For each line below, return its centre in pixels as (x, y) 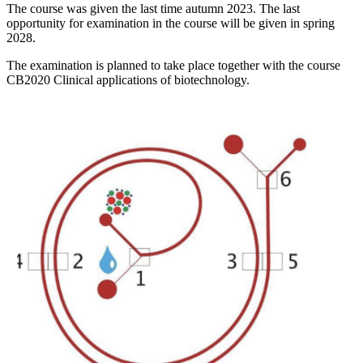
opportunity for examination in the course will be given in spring (171, 23)
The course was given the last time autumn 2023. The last (153, 9)
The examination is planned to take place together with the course (173, 66)
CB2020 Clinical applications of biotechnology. (128, 80)
